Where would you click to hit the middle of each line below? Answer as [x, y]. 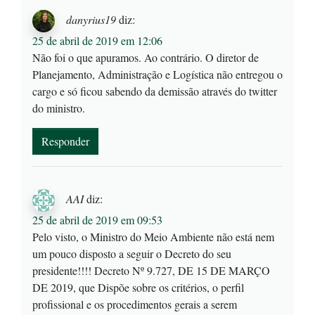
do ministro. [59, 108]
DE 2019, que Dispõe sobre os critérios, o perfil [138, 288]
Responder [65, 141]
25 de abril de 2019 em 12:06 [97, 41]
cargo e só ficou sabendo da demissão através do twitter [155, 91]
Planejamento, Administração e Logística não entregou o [157, 75]
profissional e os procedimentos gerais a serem [135, 304]
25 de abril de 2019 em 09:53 [97, 220]
